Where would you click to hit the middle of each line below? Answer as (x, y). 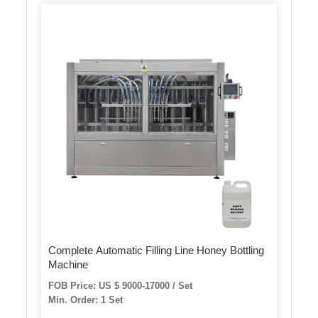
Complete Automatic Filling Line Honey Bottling (157, 250)
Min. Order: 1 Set (86, 300)
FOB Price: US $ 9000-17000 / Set (121, 285)
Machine (68, 264)
